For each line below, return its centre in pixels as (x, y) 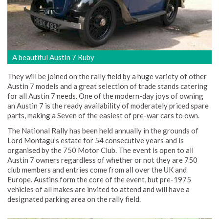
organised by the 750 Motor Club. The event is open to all (100, 150)
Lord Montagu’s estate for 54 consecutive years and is (96, 141)
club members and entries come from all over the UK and (97, 170)
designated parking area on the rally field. (74, 199)
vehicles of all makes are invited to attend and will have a (99, 189)
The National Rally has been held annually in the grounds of (103, 131)
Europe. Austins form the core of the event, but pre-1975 (99, 180)
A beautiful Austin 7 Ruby (53, 57)
